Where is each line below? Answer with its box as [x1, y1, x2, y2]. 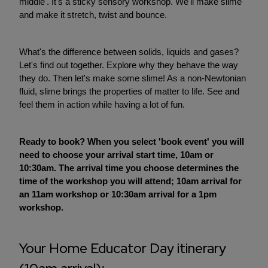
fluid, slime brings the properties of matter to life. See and [19, 86, 239, 97]
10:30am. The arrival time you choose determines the [19, 163, 239, 173]
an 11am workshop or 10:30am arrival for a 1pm [19, 189, 217, 200]
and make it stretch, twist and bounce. [19, 10, 167, 20]
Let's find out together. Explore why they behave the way [19, 60, 238, 71]
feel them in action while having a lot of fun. [19, 99, 185, 110]
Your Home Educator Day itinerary [19, 239, 226, 258]
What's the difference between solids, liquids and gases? [19, 47, 239, 57]
